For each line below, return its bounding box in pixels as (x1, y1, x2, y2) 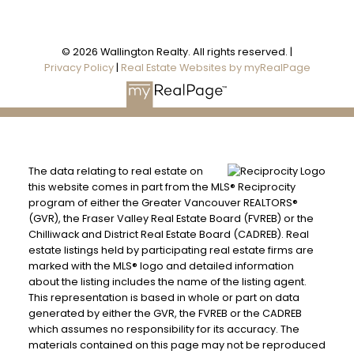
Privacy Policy (43, 61, 114, 75)
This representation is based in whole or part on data (28, 290, 299, 304)
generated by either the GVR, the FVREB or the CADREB (28, 306, 302, 320)
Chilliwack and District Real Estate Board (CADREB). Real (28, 227, 309, 241)
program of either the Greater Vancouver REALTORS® (28, 195, 298, 209)
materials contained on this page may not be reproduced (28, 337, 326, 352)
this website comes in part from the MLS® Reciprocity (28, 179, 296, 194)
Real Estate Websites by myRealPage (120, 61, 311, 75)
